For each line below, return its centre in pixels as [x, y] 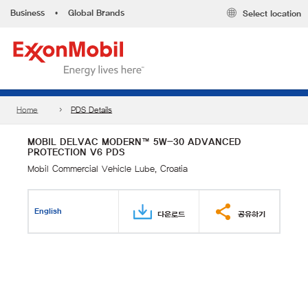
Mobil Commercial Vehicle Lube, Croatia [108, 169]
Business [27, 13]
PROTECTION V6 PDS [76, 152]
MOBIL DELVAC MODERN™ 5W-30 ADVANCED [134, 142]
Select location [272, 14]
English [48, 211]
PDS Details [92, 110]
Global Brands [96, 13]
